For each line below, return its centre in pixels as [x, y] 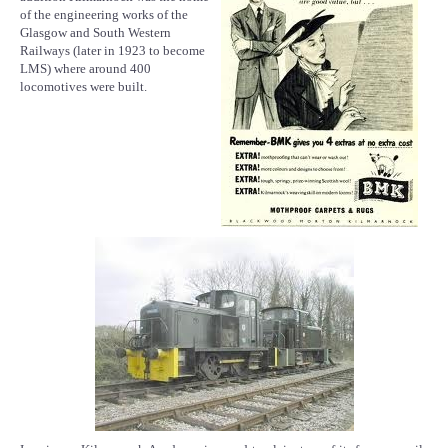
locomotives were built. [83, 86]
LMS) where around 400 [85, 68]
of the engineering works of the [104, 14]
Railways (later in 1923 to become [112, 50]
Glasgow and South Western [95, 32]
